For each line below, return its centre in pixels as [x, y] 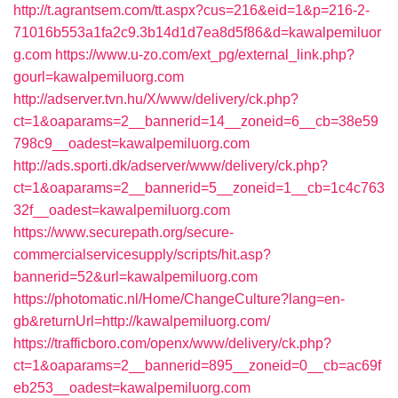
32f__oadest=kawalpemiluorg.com [122, 210]
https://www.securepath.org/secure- [123, 232]
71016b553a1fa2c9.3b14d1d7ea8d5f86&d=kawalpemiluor [197, 32]
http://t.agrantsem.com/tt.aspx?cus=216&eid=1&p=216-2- [191, 10]
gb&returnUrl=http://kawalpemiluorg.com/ [142, 321]
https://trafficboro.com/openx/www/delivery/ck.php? [172, 343]
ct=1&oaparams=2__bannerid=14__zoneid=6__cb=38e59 [196, 121]
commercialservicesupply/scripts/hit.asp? [142, 255]
